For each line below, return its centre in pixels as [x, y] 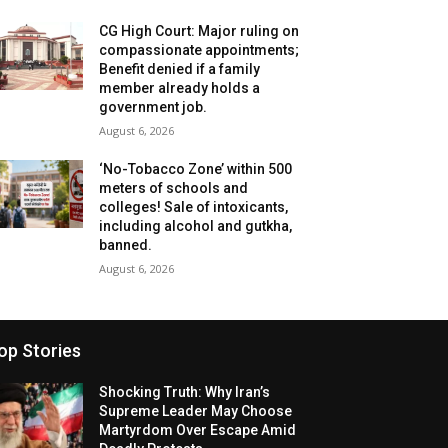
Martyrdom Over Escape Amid [198, 430]
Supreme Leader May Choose [196, 411]
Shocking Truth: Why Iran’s [185, 392]
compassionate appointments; [199, 50]
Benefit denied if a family [180, 69]
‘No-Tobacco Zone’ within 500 [196, 169]
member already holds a [180, 88]
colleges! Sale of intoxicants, [194, 207]
